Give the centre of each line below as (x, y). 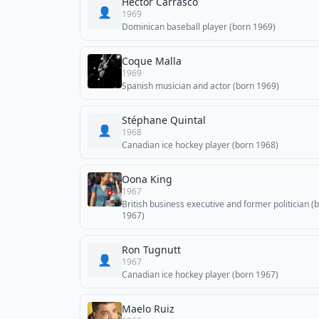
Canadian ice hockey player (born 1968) (200, 145)
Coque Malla (152, 61)
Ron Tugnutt (151, 250)
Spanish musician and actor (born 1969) (200, 86)
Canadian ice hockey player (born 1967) (200, 274)
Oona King (147, 179)
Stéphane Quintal (164, 120)
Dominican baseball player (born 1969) (199, 27)
